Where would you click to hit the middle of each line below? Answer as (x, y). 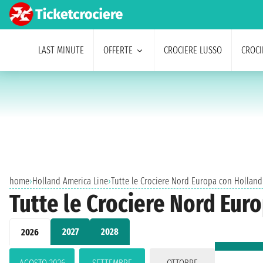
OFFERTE (118, 50)
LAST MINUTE (61, 50)
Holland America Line (70, 181)
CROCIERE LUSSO (193, 50)
